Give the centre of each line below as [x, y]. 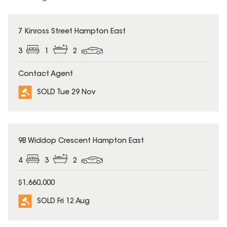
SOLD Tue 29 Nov [66, 92]
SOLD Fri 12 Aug [63, 202]
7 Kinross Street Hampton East [72, 32]
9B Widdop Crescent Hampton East [81, 141]
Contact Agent [46, 74]
